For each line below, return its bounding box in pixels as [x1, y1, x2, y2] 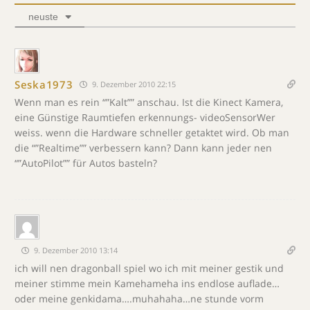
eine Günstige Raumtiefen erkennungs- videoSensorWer [15, 111, 275, 124]
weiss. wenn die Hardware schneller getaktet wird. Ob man [15, 126, 289, 139]
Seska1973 [15, 77, 73, 91]
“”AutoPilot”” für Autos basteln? [15, 156, 157, 170]
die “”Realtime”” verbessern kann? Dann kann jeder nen [15, 141, 272, 154]
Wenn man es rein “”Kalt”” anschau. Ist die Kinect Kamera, [15, 95, 283, 109]
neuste [28, 11, 58, 22]
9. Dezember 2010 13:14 [32, 245, 118, 255]
